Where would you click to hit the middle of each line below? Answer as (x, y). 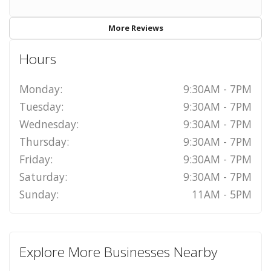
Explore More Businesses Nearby (118, 252)
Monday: (41, 89)
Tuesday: (41, 107)
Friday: (36, 159)
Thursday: (44, 142)
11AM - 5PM (222, 194)
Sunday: (39, 194)
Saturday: (43, 177)
